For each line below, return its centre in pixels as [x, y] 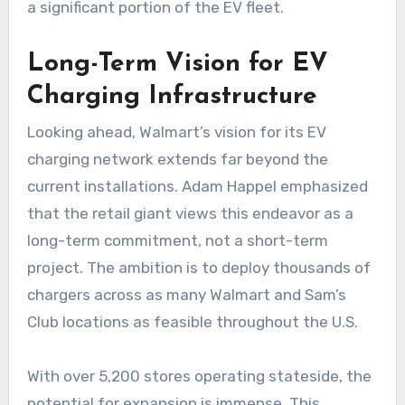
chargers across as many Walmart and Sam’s [186, 295]
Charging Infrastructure [172, 96]
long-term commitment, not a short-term [177, 241]
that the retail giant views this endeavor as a [190, 214]
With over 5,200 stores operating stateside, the [199, 377]
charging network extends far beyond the [177, 160]
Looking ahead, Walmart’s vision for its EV [176, 132]
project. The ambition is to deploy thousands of [198, 268]
